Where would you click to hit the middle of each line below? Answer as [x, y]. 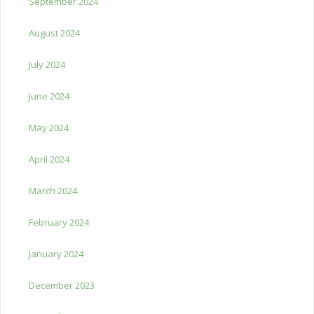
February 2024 [59, 222]
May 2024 [49, 127]
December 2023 [62, 285]
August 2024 [54, 33]
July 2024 [47, 64]
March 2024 [53, 190]
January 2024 [56, 253]
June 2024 [49, 96]
